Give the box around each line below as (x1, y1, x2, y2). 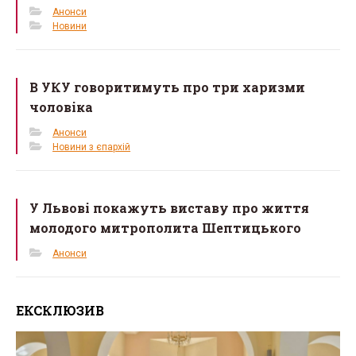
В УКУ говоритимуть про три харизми (29, 79, 306, 95)
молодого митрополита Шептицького (29, 219, 302, 236)
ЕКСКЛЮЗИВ (16, 302, 104, 319)
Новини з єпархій (52, 141, 131, 153)
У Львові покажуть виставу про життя (29, 199, 310, 216)
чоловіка (29, 99, 94, 115)
